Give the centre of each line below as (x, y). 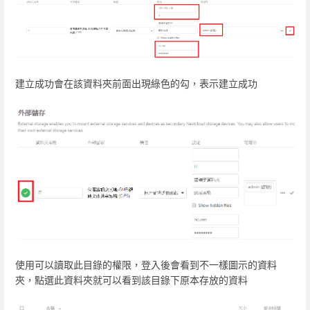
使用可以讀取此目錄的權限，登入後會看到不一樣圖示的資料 (146, 265)
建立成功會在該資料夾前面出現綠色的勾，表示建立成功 (136, 83)
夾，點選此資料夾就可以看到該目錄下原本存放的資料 (131, 280)
